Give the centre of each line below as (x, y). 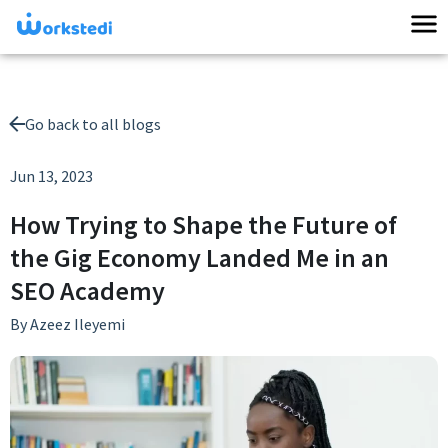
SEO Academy (87, 290)
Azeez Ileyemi (76, 324)
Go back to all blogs (93, 124)
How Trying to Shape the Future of (203, 224)
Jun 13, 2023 (51, 176)
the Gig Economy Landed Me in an (199, 257)
